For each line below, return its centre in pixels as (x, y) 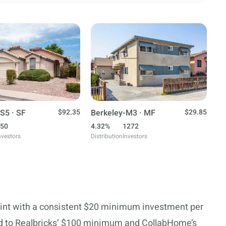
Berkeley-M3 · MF (123, 113)
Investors (135, 136)
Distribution (107, 136)
